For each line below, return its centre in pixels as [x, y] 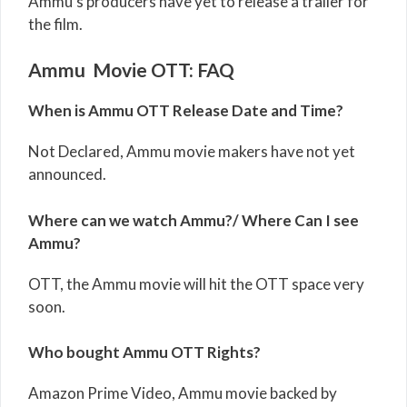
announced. [67, 174]
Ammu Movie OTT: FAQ [131, 70]
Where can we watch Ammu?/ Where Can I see [194, 220]
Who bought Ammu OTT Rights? [144, 352]
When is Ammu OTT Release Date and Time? [186, 111]
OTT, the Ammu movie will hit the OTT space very [196, 283]
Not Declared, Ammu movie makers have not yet [192, 152]
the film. [55, 24]
